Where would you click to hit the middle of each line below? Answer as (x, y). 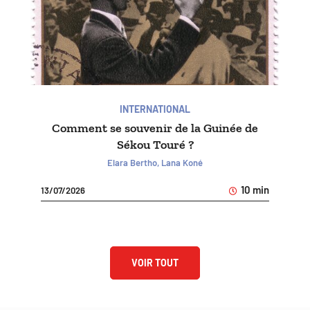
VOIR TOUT (155, 263)
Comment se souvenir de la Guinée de (155, 128)
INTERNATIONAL (155, 109)
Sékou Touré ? (155, 145)
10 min (254, 190)
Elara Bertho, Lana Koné (155, 163)
